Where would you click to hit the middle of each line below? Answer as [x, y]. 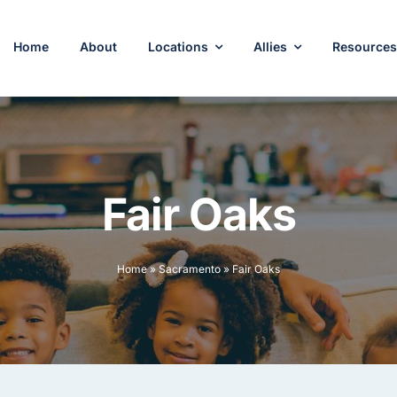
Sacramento [189, 269]
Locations [179, 47]
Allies [271, 47]
